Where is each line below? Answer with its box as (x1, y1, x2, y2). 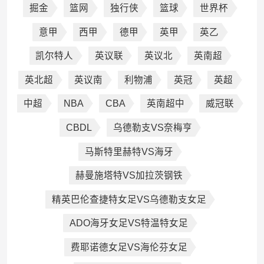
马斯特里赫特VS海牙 (84, 146, 173, 157)
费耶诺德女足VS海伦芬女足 (70, 242, 187, 252)
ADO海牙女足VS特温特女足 (70, 218, 189, 229)
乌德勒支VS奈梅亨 (113, 123, 192, 133)
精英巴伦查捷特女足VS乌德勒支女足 (51, 194, 206, 204)
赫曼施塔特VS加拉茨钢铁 (75, 170, 183, 181)
